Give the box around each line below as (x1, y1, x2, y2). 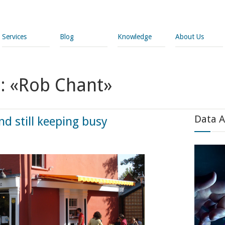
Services (2, 33, 27, 41)
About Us (175, 33, 204, 41)
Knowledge (118, 33, 152, 41)
